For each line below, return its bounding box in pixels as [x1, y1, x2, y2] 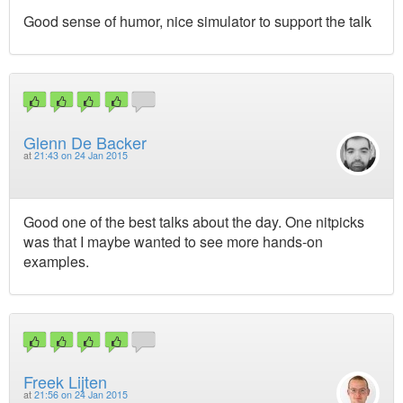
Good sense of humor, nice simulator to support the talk [23, 11, 372, 32]
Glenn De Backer [23, 130, 147, 154]
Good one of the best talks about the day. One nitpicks [23, 210, 364, 232]
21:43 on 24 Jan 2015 [34, 148, 128, 162]
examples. [23, 250, 89, 272]
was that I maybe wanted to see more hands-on [23, 230, 323, 252]
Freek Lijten [23, 370, 107, 394]
